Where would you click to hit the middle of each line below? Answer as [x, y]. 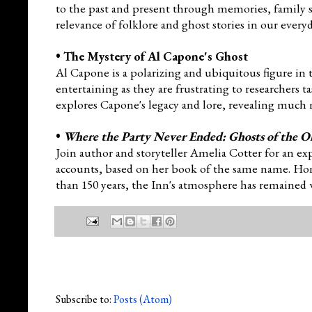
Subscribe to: [85, 299]
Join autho [82, 152]
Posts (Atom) [143, 299]
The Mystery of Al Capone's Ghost [156, 56]
